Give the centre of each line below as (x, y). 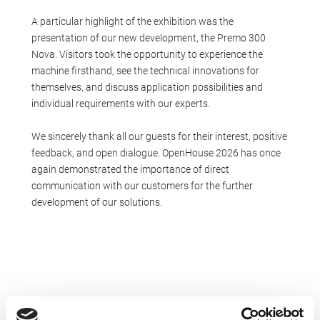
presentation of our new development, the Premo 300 (148, 37)
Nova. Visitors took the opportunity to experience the (147, 54)
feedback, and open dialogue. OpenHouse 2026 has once (156, 152)
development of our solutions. (96, 202)
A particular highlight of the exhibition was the (132, 21)
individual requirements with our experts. (120, 103)
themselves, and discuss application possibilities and (147, 87)
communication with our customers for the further (142, 185)
